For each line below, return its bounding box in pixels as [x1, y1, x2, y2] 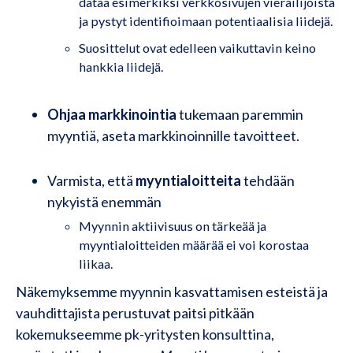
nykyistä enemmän [47, 193, 162, 210]
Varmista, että [47, 172, 136, 189]
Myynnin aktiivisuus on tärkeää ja [79, 218, 266, 233]
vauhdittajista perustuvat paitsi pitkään [16, 304, 255, 321]
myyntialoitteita [136, 172, 241, 189]
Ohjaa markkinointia [47, 106, 176, 123]
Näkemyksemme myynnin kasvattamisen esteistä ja [16, 283, 328, 300]
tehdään [241, 172, 295, 189]
